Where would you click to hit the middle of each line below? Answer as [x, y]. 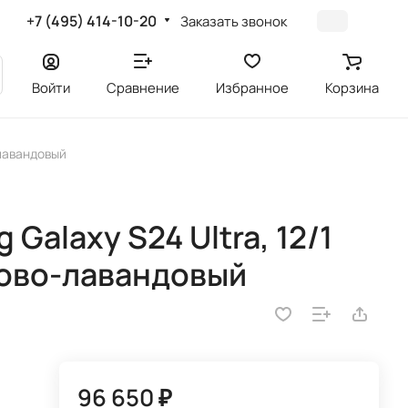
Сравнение [143, 87]
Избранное [252, 87]
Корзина [352, 87]
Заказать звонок [234, 20]
